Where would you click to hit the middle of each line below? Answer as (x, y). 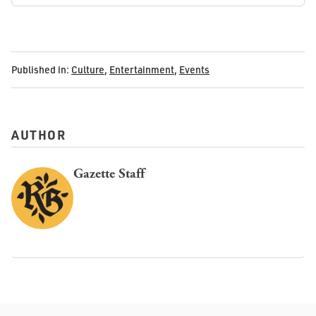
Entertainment (142, 70)
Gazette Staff (109, 174)
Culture (88, 70)
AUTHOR (38, 134)
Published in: (40, 70)
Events (194, 70)
